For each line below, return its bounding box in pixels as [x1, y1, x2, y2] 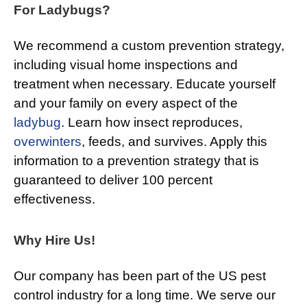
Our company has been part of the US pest [14, 269, 266, 284]
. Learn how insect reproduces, [61, 115, 243, 130]
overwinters [14, 134, 82, 149]
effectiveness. [14, 192, 95, 207]
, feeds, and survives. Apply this [82, 134, 267, 149]
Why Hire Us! [14, 233, 95, 248]
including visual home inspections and [14, 58, 238, 73]
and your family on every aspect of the [14, 96, 238, 111]
